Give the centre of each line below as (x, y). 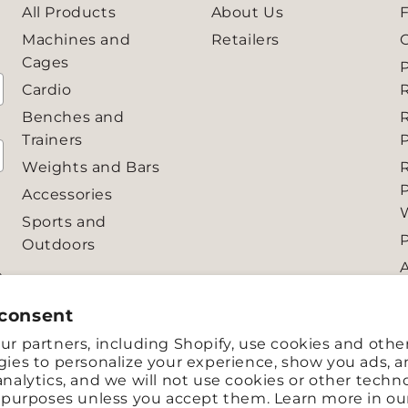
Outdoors (59, 245)
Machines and (76, 40)
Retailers (245, 40)
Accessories (67, 194)
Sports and (64, 222)
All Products (69, 12)
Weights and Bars (91, 167)
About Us (247, 12)
